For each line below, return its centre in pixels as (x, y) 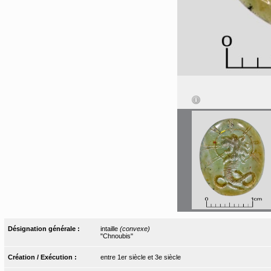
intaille (110, 228)
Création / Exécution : (44, 257)
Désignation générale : (45, 228)
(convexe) (135, 228)
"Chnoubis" (116, 236)
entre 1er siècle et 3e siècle (140, 257)
